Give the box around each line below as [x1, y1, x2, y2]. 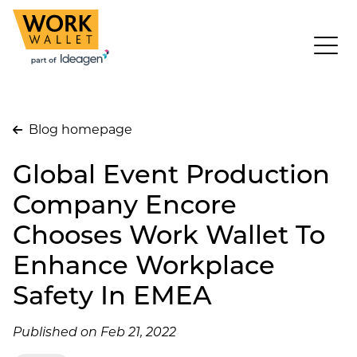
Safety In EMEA [13, 277, 212, 311]
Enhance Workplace [13, 247, 275, 280]
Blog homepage [25, 120, 132, 137]
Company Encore [13, 186, 237, 220]
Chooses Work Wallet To [13, 217, 325, 250]
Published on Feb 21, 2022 [13, 323, 176, 339]
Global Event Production [13, 156, 330, 190]
